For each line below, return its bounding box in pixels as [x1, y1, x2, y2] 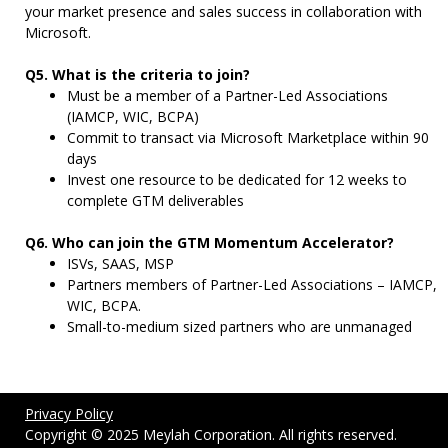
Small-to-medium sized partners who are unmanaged [67, 317, 412, 336]
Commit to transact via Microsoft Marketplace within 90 [67, 128, 429, 147]
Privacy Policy [25, 404, 113, 423]
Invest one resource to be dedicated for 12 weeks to [67, 170, 407, 189]
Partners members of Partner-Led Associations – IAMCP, [67, 275, 437, 294]
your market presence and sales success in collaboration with [25, 2, 422, 21]
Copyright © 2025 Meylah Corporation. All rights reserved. [25, 425, 397, 444]
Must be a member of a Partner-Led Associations [67, 86, 388, 105]
